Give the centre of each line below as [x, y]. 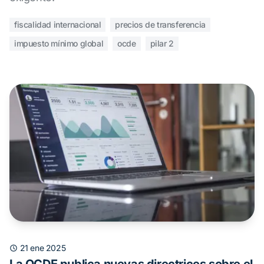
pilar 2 [162, 43]
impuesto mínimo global [59, 43]
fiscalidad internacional [58, 24]
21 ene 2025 [43, 248]
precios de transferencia [160, 24]
